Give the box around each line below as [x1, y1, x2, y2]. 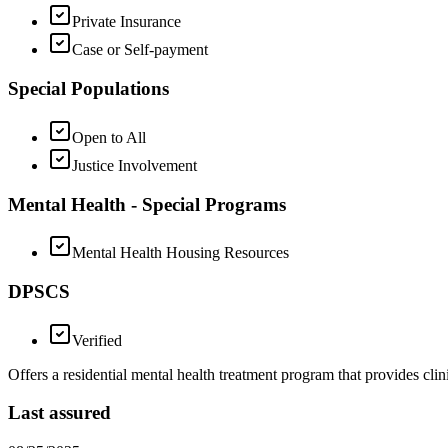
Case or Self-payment [72, 41, 208, 59]
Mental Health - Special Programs [8, 193, 286, 215]
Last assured [8, 402, 111, 424]
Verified [72, 331, 122, 349]
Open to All [72, 128, 146, 146]
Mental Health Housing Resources [72, 244, 289, 262]
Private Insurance [72, 13, 181, 31]
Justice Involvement [72, 156, 197, 174]
